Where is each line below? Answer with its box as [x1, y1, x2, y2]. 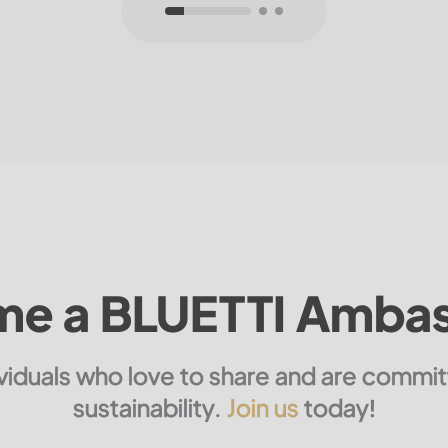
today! [303, 391, 376, 422]
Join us [226, 391, 304, 422]
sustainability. [72, 391, 227, 422]
